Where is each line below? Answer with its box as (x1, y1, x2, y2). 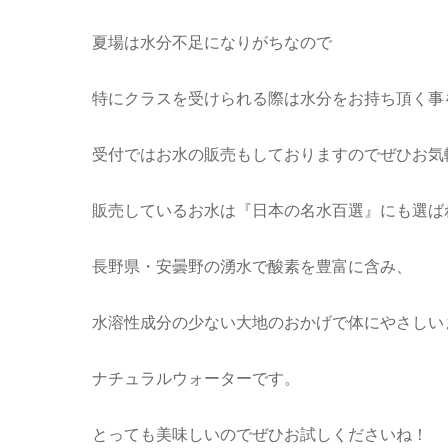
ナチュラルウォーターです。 (92, 367, 300, 389)
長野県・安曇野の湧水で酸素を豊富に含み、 (92, 255, 412, 277)
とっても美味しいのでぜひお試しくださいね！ (92, 423, 428, 445)
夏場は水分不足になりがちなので (92, 31, 332, 53)
